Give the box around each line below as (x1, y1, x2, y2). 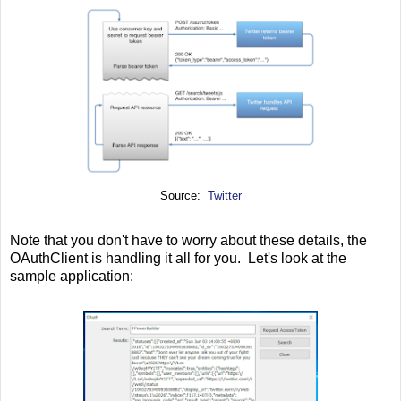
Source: (159, 190, 208, 203)
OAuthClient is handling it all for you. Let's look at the (10, 251, 346, 267)
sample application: (10, 269, 133, 285)
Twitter (207, 190, 242, 203)
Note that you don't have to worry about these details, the (10, 233, 367, 249)
